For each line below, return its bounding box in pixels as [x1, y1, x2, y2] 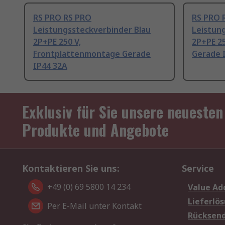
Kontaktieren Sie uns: [22, 162, 120, 175]
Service [182, 162, 214, 175]
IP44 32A [33, 60, 67, 72]
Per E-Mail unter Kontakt [47, 200, 142, 212]
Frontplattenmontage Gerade [33, 48, 151, 60]
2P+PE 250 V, [33, 36, 81, 48]
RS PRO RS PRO [33, 12, 91, 24]
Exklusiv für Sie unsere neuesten [22, 100, 223, 124]
